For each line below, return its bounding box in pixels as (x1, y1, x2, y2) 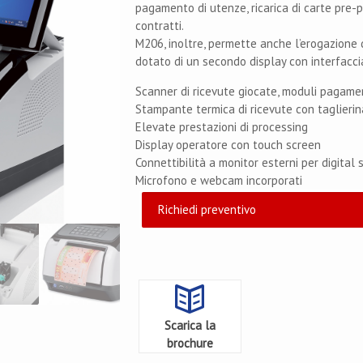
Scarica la (164, 318, 216, 333)
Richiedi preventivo (157, 202, 256, 217)
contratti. (135, 18, 185, 33)
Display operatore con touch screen (135, 137, 322, 152)
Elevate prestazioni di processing (135, 119, 309, 135)
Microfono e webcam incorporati (135, 173, 303, 188)
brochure (166, 335, 213, 351)
